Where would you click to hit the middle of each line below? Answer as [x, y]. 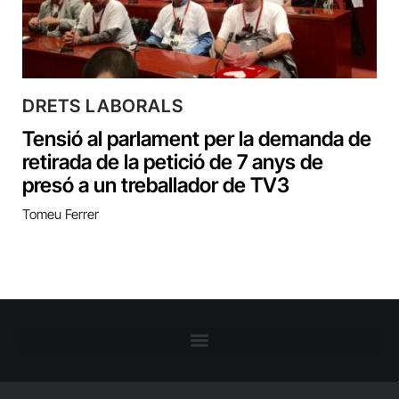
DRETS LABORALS [103, 106]
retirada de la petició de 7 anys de [173, 162]
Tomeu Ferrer [61, 214]
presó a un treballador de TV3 [156, 185]
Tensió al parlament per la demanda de [197, 138]
